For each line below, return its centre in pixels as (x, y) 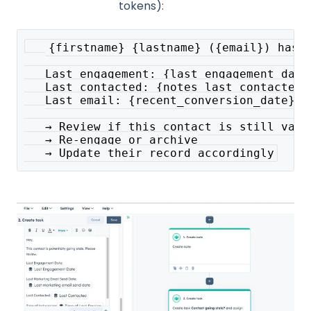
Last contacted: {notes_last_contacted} (166, 87)
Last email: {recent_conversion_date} (159, 101)
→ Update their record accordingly (149, 153)
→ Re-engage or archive (111, 140)
